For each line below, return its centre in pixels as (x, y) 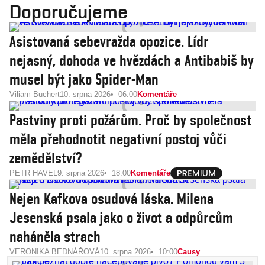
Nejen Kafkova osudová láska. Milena (112, 199)
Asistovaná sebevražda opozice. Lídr (109, 41)
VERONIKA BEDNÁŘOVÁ (55, 252)
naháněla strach (55, 237)
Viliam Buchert (35, 94)
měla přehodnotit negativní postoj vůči (118, 139)
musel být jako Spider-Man (84, 79)
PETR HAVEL (33, 173)
